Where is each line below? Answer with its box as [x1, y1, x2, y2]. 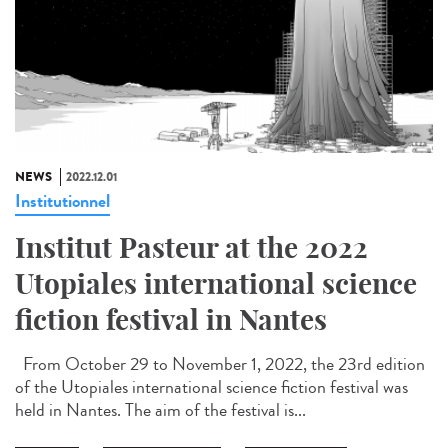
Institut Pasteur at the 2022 [15, 230, 368, 266]
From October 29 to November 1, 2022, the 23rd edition [15, 351, 425, 378]
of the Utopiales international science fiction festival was [15, 374, 408, 401]
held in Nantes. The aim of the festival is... [15, 397, 306, 424]
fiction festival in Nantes [15, 302, 327, 338]
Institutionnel [15, 188, 110, 215]
